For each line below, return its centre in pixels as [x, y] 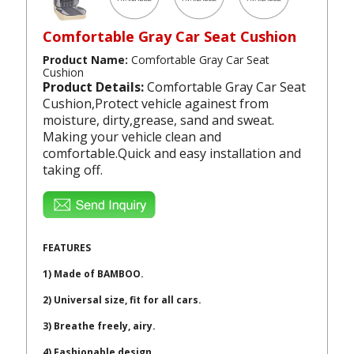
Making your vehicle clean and [132, 136]
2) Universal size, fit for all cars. [122, 300]
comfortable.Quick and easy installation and [172, 153]
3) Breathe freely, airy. [100, 326]
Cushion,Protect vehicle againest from [156, 103]
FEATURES [67, 247]
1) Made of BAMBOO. [94, 274]
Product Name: [87, 59]
